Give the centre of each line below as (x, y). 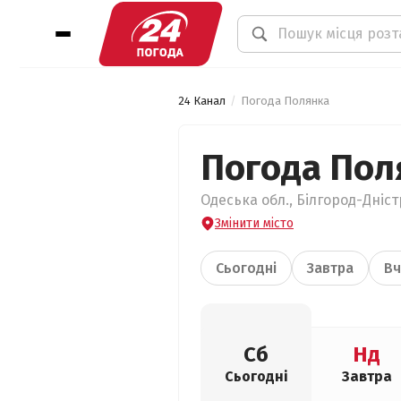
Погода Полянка (285, 101)
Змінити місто (254, 223)
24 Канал (202, 101)
